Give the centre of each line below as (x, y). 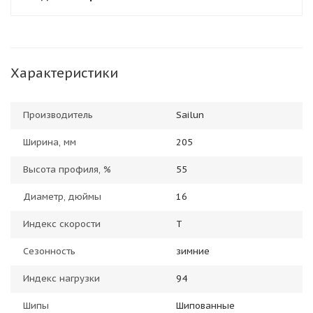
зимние (193, 251)
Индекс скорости (62, 224)
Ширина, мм (50, 142)
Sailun (190, 115)
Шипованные (205, 306)
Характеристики (64, 73)
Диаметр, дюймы (62, 197)
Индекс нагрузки (61, 278)
